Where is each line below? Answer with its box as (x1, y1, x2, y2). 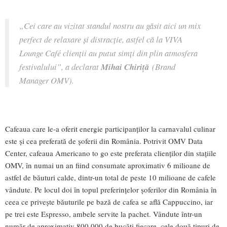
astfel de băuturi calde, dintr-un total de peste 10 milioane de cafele (5, 172, 216, 183)
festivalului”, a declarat (19, 60, 101, 72)
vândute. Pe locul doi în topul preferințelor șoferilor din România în (5, 184, 217, 195)
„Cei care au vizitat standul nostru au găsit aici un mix (19, 19, 201, 31)
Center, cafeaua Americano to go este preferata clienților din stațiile (5, 148, 216, 159)
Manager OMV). (19, 74, 74, 86)
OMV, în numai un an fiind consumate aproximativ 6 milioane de (5, 160, 210, 171)
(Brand (149, 60, 175, 72)
